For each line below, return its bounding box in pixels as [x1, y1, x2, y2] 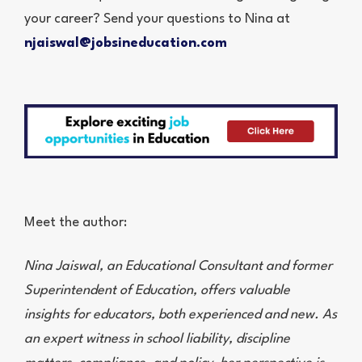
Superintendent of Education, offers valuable [24, 284, 290, 298]
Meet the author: [24, 216, 127, 230]
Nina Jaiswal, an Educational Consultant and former [24, 259, 332, 274]
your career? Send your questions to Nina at [24, 12, 290, 27]
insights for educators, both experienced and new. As [24, 308, 337, 322]
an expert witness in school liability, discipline [24, 332, 290, 347]
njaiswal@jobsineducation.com [24, 36, 227, 51]
